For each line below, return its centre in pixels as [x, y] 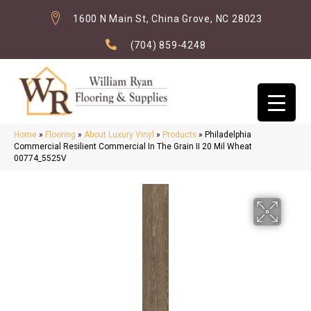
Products [179, 135]
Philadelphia [228, 135]
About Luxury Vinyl [119, 135]
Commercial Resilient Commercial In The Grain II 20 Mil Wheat [133, 147]
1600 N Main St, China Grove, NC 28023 [168, 19]
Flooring [60, 135]
